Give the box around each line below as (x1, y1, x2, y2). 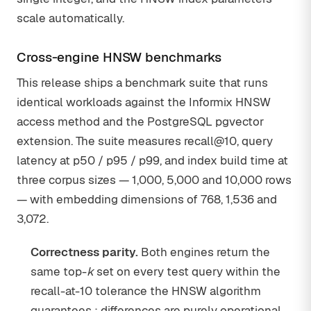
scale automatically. (17, 10, 124, 26)
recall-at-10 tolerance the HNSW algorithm (31, 283, 261, 299)
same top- (31, 264, 87, 279)
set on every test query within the (94, 264, 280, 279)
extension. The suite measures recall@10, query (17, 133, 273, 149)
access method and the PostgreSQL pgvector (17, 114, 264, 129)
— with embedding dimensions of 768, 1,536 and (17, 192, 277, 207)
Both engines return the (138, 244, 270, 260)
